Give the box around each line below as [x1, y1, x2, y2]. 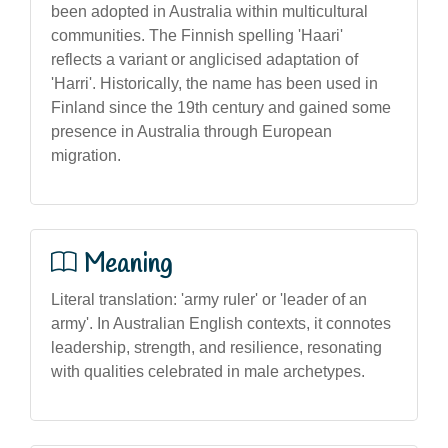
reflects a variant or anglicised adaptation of [51, 50, 358, 68]
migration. [51, 146, 121, 164]
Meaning [84, 247, 172, 282]
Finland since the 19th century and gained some [51, 98, 391, 116]
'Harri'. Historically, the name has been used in [51, 74, 378, 92]
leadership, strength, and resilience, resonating [51, 338, 382, 356]
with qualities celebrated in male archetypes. [51, 362, 365, 380]
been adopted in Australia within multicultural [51, 2, 368, 20]
